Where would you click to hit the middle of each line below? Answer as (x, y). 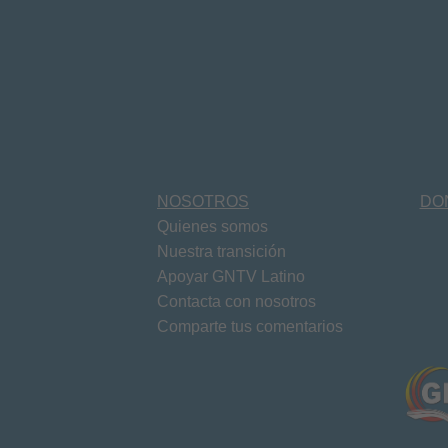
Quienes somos (212, 226)
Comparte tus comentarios (250, 326)
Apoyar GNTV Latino (231, 276)
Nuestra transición (221, 251)
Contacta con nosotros (236, 301)
